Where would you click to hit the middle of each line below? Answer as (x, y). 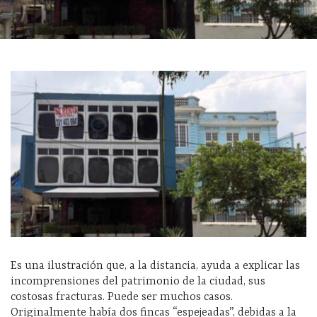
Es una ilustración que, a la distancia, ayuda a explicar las (155, 266)
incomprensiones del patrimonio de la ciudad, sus (138, 282)
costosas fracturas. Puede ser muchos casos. (122, 298)
